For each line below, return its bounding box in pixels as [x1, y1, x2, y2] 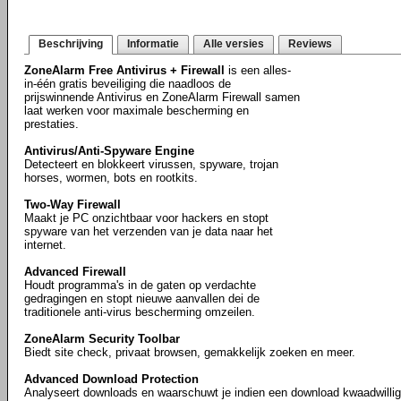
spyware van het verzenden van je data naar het [24, 225, 273, 238]
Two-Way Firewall [24, 198, 121, 211]
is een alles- [225, 64, 291, 77]
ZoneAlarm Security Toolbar [24, 332, 180, 346]
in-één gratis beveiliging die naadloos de [24, 77, 231, 90]
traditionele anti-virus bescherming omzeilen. [24, 305, 255, 319]
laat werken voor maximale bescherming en [24, 104, 249, 117]
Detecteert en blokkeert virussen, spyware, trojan [24, 158, 278, 171]
